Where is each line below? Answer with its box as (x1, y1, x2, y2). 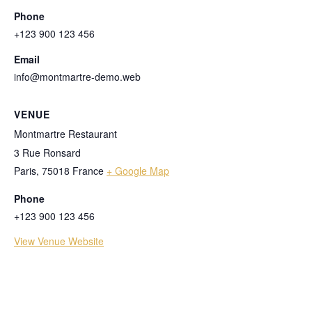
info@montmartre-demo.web (14, 70, 141, 84)
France (72, 164, 104, 178)
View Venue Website (14, 234, 104, 248)
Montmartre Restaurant (14, 127, 117, 141)
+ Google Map (107, 164, 169, 178)
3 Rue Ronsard (14, 146, 81, 159)
